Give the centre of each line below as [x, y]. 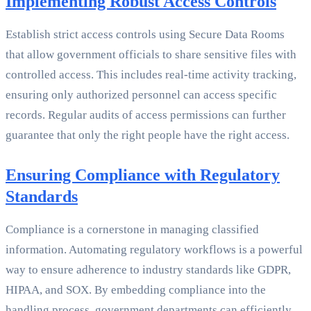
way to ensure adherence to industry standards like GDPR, [148, 270]
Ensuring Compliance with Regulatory [143, 175]
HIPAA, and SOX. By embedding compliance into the [136, 290]
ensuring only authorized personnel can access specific [141, 95]
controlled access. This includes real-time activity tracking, [151, 75]
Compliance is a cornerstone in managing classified [132, 230]
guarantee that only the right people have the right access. [148, 135]
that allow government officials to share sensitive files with [151, 55]
